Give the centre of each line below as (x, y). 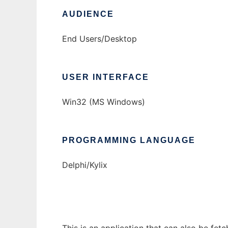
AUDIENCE (88, 14)
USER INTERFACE (106, 77)
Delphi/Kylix (85, 165)
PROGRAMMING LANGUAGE (129, 140)
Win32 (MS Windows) (104, 102)
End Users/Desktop (99, 39)
